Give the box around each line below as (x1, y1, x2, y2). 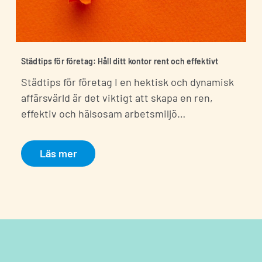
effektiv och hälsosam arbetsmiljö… (21, 107, 185, 120)
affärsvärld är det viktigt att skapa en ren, (21, 91, 213, 105)
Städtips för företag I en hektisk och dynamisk (21, 75, 234, 89)
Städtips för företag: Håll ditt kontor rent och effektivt (21, 56, 219, 66)
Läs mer (39, 146, 77, 160)
